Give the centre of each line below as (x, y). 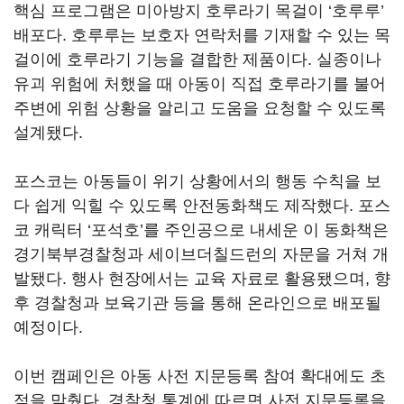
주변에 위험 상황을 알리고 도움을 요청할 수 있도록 (200, 108)
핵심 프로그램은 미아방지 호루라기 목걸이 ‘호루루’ (199, 11)
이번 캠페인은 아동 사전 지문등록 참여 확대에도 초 (200, 376)
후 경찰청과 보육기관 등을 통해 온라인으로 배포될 (197, 303)
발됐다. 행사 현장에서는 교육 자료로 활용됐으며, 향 (202, 279)
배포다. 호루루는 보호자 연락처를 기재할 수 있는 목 (202, 35)
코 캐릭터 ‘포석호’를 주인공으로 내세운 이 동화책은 (201, 230)
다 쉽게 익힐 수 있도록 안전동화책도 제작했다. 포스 (202, 206)
